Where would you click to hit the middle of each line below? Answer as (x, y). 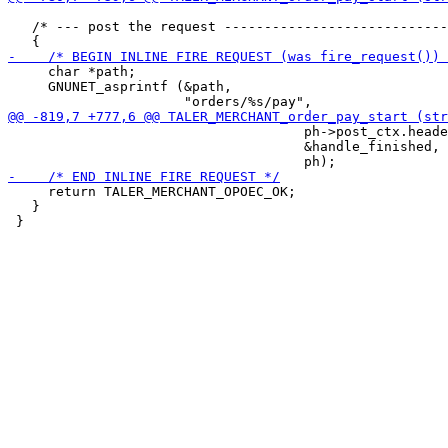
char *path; (72, 71)
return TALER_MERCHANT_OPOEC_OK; (152, 191)
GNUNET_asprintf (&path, (120, 86)
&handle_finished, (224, 146)
